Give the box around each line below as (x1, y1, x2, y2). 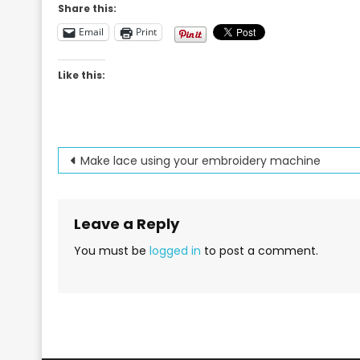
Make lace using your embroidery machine (80, 152, 321, 169)
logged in (149, 242, 201, 259)
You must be (74, 242, 149, 259)
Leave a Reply (74, 213, 179, 234)
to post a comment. (201, 242, 318, 259)
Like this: (58, 67, 105, 82)
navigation (57, 175, 195, 210)
